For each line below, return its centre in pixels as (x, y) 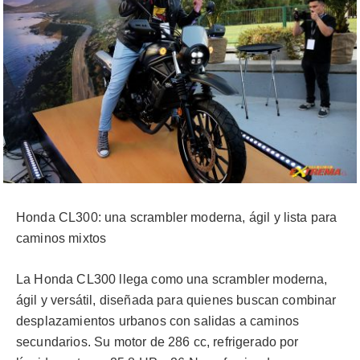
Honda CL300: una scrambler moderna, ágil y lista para (177, 218)
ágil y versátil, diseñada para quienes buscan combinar (176, 300)
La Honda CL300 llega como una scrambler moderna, (172, 279)
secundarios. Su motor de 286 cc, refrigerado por (157, 342)
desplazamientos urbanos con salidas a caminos (158, 321)
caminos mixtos (61, 239)
